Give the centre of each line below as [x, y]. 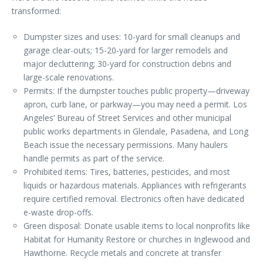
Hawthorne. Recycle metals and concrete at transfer [122, 253]
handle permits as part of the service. [94, 158]
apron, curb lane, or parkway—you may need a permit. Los [135, 104]
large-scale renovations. [69, 77]
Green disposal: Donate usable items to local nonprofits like [137, 226]
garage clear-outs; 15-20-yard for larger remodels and [126, 50]
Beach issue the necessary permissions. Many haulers [126, 145]
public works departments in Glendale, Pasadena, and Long [136, 131]
